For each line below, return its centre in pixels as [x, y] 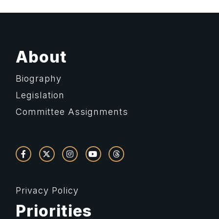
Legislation [40, 95]
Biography [39, 78]
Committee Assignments [72, 111]
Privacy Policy [47, 190]
